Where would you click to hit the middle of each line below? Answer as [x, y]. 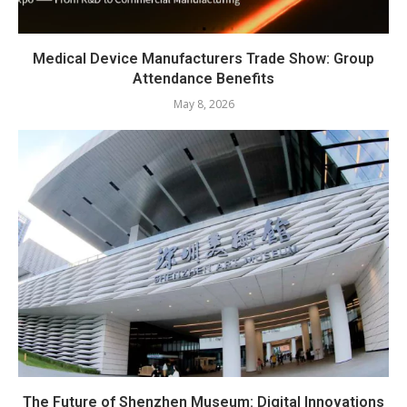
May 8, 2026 [203, 104]
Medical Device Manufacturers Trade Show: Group [203, 58]
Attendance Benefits [203, 78]
